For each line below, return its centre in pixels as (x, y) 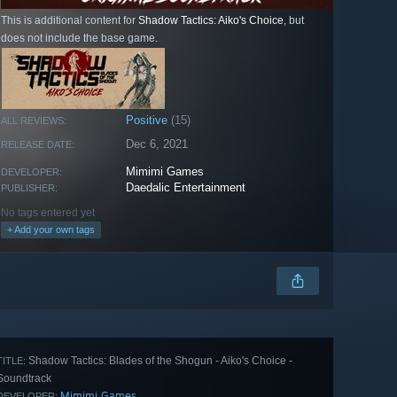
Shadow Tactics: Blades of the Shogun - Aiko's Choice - (159, 361)
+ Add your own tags (51, 230)
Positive (147, 121)
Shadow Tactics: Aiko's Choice (211, 21)
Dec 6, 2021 (157, 144)
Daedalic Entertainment (186, 188)
